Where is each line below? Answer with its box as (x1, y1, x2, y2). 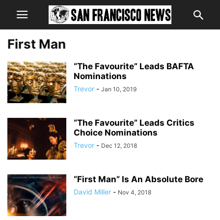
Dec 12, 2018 (101, 142, 137, 149)
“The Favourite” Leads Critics (74, 118, 194, 128)
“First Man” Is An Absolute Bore (74, 174, 203, 184)
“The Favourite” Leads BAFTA (74, 61, 194, 71)
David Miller (74, 188, 111, 196)
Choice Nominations (74, 128, 158, 137)
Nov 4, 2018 (118, 189, 151, 196)
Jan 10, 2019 (101, 85, 137, 93)
